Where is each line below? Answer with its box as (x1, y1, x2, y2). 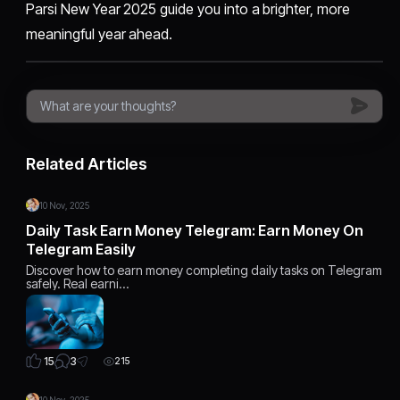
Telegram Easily (26, 239, 137, 258)
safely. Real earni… (26, 275, 129, 291)
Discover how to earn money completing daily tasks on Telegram (26, 262, 383, 278)
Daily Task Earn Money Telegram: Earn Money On (26, 221, 364, 239)
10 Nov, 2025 (39, 199, 90, 211)
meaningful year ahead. (26, 24, 173, 43)
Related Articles (26, 154, 148, 173)
